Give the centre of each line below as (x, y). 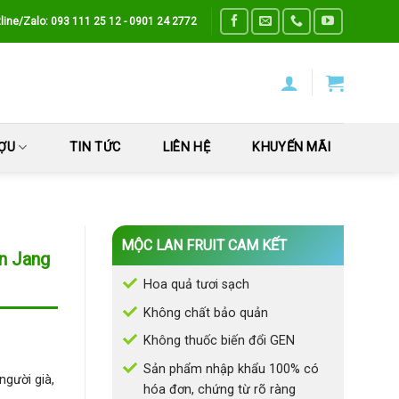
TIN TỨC (95, 147)
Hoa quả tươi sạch (196, 285)
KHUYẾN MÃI (292, 147)
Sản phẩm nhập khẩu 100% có (231, 369)
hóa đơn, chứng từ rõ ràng (220, 389)
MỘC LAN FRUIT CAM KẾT (204, 245)
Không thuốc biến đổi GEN (219, 341)
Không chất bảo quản (206, 313)
